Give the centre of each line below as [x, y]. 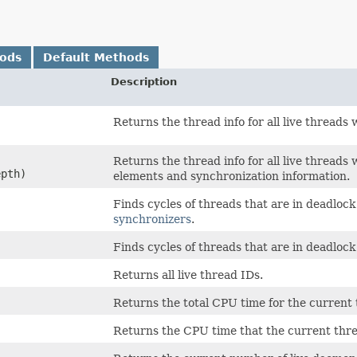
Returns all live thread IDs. [188, 275]
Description [144, 81]
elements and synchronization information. [231, 176]
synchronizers [152, 219]
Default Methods [96, 57]
